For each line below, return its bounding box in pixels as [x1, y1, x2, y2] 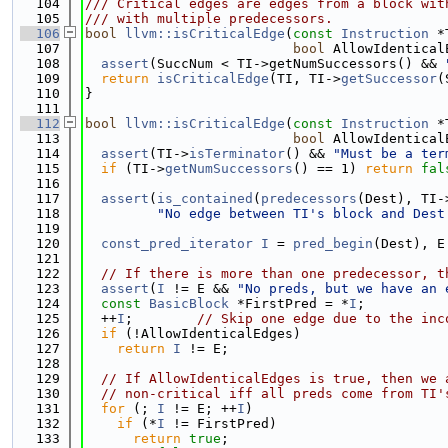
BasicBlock [149, 296, 229, 311]
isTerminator [189, 146, 285, 161]
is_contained [157, 191, 253, 206]
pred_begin [293, 236, 373, 251]
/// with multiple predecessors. [85, 11, 333, 26]
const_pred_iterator [101, 236, 253, 251]
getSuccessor [341, 71, 437, 86]
